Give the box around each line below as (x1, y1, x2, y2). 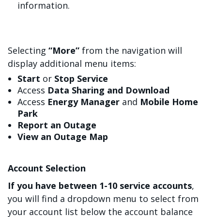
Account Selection (8, 162, 86, 174)
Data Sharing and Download (47, 84, 170, 96)
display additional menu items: (8, 57, 136, 69)
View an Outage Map (17, 130, 108, 142)
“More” (48, 44, 79, 56)
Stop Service (54, 72, 108, 84)
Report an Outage (17, 119, 96, 131)
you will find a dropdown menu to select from (8, 192, 199, 204)
